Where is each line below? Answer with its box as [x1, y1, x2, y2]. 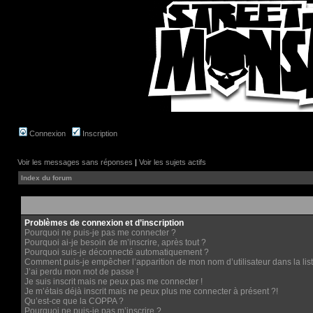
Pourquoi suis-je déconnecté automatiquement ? [24, 247, 209, 257]
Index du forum [21, 174, 72, 182]
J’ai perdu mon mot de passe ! [24, 267, 138, 277]
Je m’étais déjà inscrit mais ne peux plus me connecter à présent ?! [24, 286, 278, 296]
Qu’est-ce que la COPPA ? [24, 296, 124, 306]
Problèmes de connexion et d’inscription [24, 218, 184, 228]
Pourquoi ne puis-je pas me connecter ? [24, 228, 176, 238]
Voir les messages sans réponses [17, 158, 133, 166]
